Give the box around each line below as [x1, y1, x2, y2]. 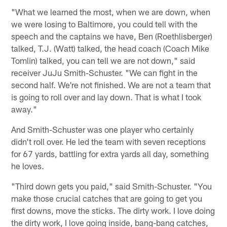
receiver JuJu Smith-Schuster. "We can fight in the [11, 67, 198, 78]
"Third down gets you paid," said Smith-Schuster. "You [11, 180, 212, 191]
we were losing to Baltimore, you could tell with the [11, 18, 198, 29]
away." [11, 103, 37, 114]
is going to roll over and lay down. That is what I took [11, 91, 202, 102]
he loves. [11, 160, 45, 171]
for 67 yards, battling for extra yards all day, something [11, 148, 209, 159]
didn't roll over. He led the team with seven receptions [11, 136, 206, 146]
